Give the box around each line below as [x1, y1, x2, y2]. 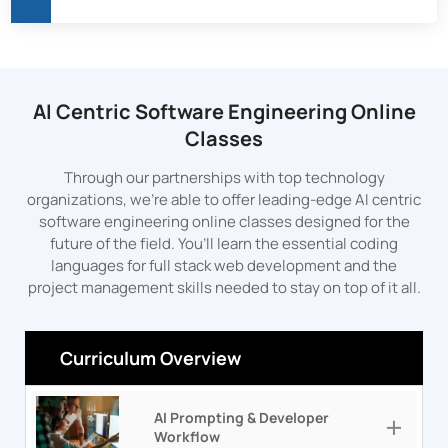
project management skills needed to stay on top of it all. [27, 276, 421, 298]
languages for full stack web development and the [51, 254, 397, 276]
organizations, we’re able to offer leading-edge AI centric [27, 188, 421, 210]
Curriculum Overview [60, 345, 242, 370]
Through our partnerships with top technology [63, 166, 385, 188]
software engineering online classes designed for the [38, 210, 410, 232]
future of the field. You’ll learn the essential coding [50, 232, 398, 254]
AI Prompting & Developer [154, 408, 330, 428]
